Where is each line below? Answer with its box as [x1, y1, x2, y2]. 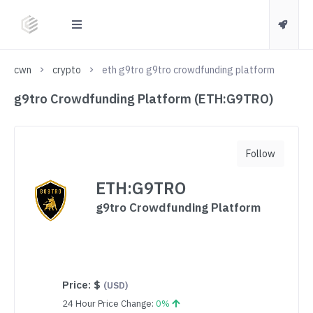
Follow [246, 147, 275, 160]
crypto [52, 64, 81, 76]
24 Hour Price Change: [62, 298, 156, 310]
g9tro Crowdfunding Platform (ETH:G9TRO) [14, 91, 273, 107]
